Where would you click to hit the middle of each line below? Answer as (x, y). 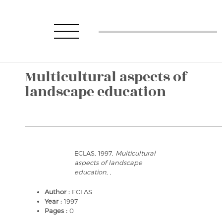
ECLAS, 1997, (95, 153)
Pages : (57, 211)
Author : (58, 192)
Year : (54, 201)
